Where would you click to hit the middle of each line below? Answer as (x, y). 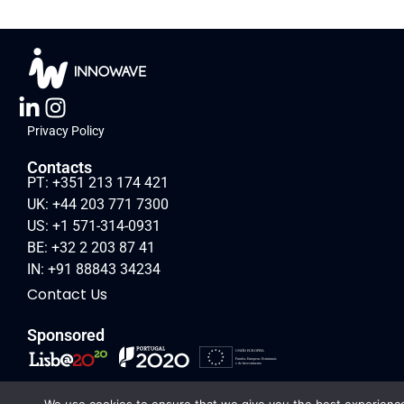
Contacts (60, 167)
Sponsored (66, 335)
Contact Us (67, 294)
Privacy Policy (66, 130)
